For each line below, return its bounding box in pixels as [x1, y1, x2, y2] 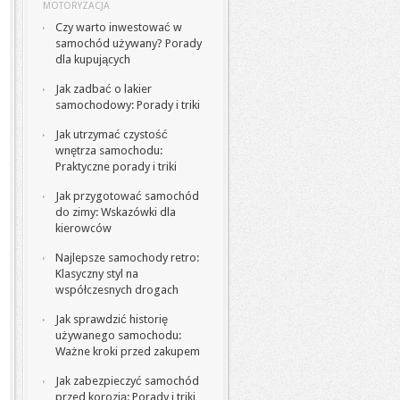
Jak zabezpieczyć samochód [55, 374, 199, 387]
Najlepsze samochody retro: [55, 251, 199, 264]
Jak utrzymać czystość [55, 128, 168, 141]
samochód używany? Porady [55, 37, 202, 50]
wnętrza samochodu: [55, 144, 162, 157]
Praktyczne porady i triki [55, 160, 177, 173]
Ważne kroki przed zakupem [55, 345, 200, 358]
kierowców [55, 221, 112, 235]
